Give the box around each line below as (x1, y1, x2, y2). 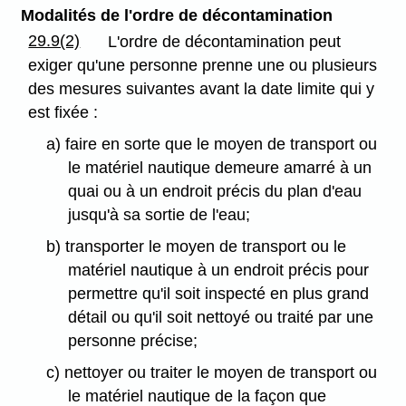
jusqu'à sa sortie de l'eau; (68, 206, 251, 225)
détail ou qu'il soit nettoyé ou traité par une (68, 307, 374, 326)
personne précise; (68, 331, 198, 350)
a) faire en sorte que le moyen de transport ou (45, 135, 377, 154)
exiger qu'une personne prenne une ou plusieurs (28, 56, 378, 75)
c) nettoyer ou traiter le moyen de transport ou (45, 362, 377, 382)
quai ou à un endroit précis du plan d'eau (68, 182, 362, 201)
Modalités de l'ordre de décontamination (20, 6, 333, 25)
